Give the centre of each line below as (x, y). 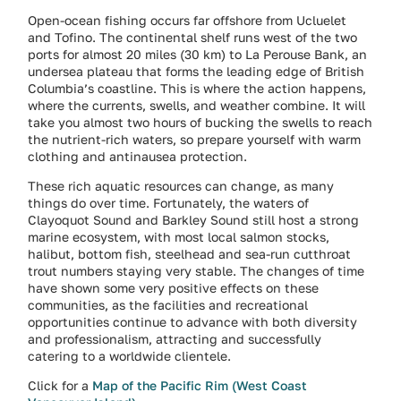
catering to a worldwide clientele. (130, 356)
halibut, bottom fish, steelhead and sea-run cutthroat (190, 254)
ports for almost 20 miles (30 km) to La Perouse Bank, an (198, 54)
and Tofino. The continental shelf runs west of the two (193, 37)
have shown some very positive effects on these (174, 288)
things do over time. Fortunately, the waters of (169, 203)
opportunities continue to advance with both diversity (193, 322)
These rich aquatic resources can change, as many (181, 186)
